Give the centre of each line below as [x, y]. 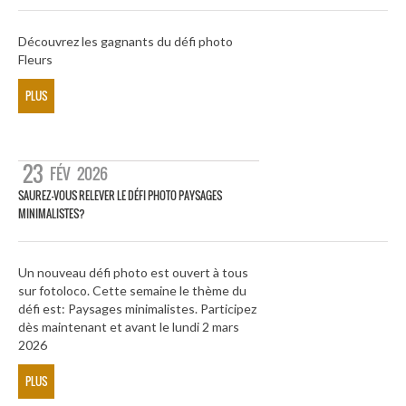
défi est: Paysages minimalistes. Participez [137, 308]
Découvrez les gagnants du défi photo [126, 42]
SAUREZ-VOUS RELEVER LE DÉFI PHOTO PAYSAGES [120, 195]
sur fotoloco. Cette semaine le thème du [132, 290]
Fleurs [35, 60]
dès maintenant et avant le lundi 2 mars [129, 326]
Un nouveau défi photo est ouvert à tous [133, 272]
